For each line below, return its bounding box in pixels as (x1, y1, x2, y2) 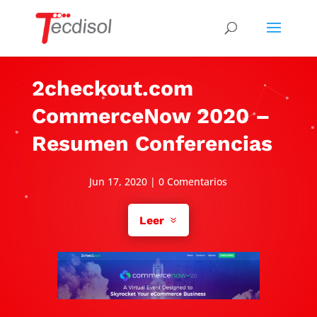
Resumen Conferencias (31, 130, 272, 156)
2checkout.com (31, 75, 193, 100)
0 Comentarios (158, 174, 228, 188)
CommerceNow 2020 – (31, 103, 270, 128)
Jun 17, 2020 (89, 174, 148, 188)
